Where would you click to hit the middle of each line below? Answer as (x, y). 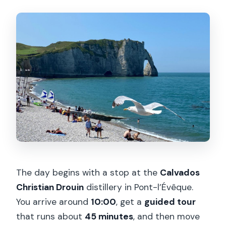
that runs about (51, 216)
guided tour (170, 202)
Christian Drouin (50, 187)
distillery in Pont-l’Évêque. (139, 187)
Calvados (180, 172)
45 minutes (109, 216)
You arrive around (54, 202)
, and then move (167, 216)
